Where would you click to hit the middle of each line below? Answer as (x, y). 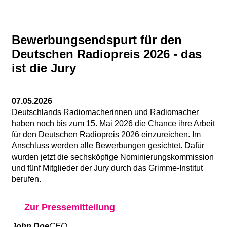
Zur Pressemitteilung (70, 207)
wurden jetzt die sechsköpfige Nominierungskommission (113, 157)
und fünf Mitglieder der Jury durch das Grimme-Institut (107, 168)
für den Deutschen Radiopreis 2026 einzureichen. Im (106, 134)
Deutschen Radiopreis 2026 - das (107, 54)
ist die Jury (44, 68)
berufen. (26, 179)
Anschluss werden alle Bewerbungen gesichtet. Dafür (108, 145)
